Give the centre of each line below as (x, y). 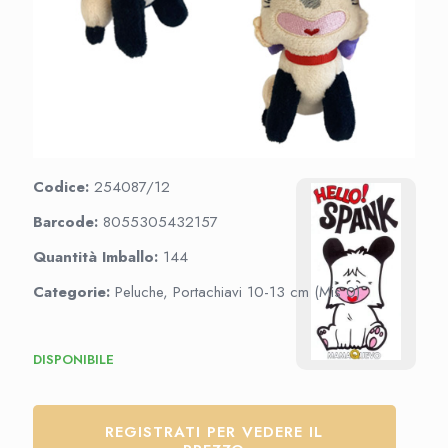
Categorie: (74, 292)
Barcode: (68, 222)
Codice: (63, 187)
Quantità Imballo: (98, 257)
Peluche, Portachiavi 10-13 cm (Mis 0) (237, 292)
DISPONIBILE (73, 359)
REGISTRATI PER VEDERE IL (214, 432)
